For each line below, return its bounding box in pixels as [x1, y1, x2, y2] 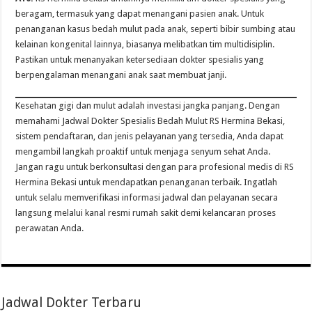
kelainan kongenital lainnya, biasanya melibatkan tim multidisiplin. [15, 39, 275, 50]
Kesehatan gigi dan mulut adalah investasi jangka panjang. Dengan [15, 100, 281, 111]
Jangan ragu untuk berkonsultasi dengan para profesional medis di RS [15, 162, 295, 173]
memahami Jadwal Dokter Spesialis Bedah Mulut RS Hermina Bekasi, [15, 116, 286, 127]
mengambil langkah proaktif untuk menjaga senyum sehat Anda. [15, 146, 271, 157]
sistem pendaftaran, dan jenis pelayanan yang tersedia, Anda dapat [15, 131, 284, 142]
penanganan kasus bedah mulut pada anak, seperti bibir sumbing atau [15, 24, 296, 35]
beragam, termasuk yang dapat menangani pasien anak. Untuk [15, 8, 265, 19]
